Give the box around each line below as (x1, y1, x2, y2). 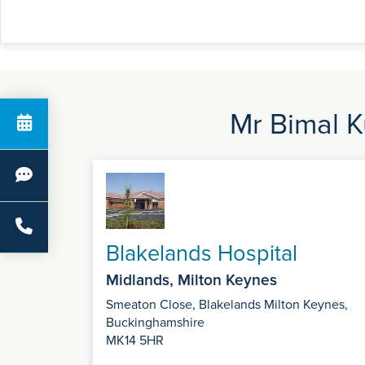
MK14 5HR (106, 332, 164, 349)
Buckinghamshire (106, 314, 204, 331)
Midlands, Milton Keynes (106, 270, 277, 290)
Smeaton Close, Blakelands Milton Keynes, (106, 296, 348, 313)
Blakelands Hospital (106, 240, 297, 267)
